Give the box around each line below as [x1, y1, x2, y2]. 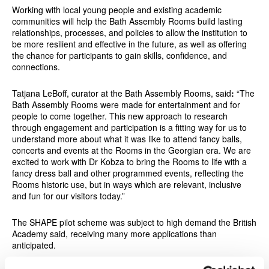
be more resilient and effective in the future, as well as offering [11, 37, 247, 50]
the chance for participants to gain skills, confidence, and [11, 49, 227, 61]
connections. [11, 60, 60, 73]
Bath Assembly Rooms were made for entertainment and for [11, 98, 240, 110]
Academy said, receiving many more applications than [11, 227, 217, 240]
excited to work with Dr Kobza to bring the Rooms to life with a [11, 155, 247, 168]
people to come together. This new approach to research [11, 109, 228, 122]
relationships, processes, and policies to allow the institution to [11, 26, 247, 38]
